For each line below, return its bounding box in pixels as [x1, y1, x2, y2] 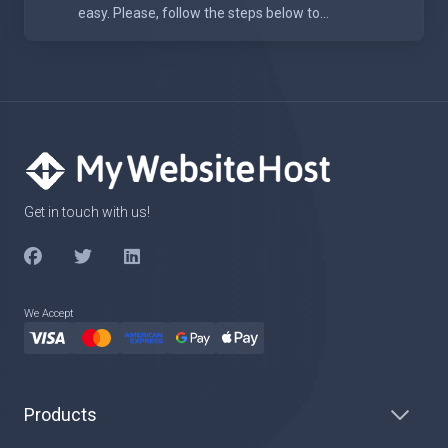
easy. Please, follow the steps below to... [78, 5, 329, 22]
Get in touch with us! [24, 204, 150, 221]
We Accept [24, 307, 74, 321]
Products [24, 404, 97, 426]
